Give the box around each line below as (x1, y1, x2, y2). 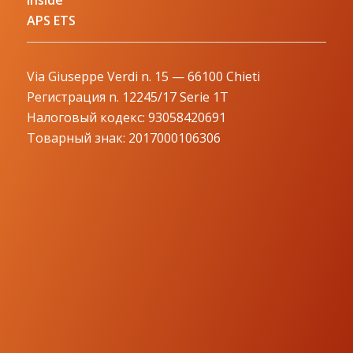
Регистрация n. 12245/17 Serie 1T (26, 88, 229, 106)
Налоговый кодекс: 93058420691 (26, 109, 226, 127)
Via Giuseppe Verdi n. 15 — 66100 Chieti (26, 68, 260, 86)
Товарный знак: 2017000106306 (26, 129, 221, 147)
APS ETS (26, 12, 76, 30)
